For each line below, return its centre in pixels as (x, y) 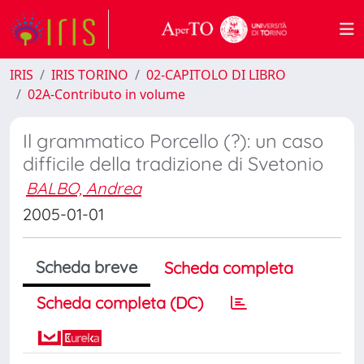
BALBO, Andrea (84, 188)
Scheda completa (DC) (120, 303)
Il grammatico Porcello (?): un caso (173, 141)
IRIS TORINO (90, 75)
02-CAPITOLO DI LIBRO (216, 75)
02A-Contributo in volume (106, 94)
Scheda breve (87, 267)
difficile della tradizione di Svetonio (173, 164)
